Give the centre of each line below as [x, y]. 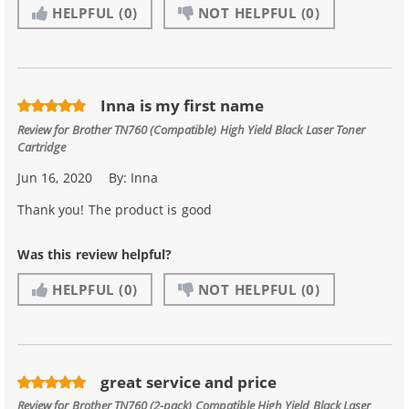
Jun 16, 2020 [55, 177]
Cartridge [42, 146]
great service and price [189, 382]
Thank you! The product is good [115, 209]
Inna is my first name [182, 106]
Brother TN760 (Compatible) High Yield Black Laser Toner [219, 129]
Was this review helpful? [95, 254]
